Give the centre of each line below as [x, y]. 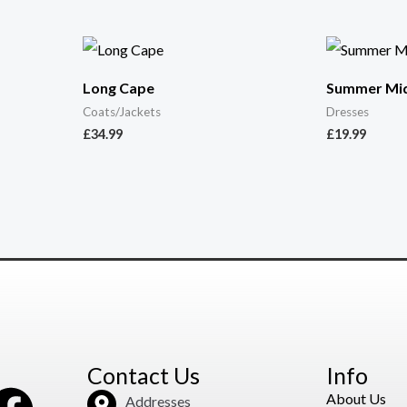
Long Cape [118, 87]
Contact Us [143, 375]
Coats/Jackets [121, 111]
